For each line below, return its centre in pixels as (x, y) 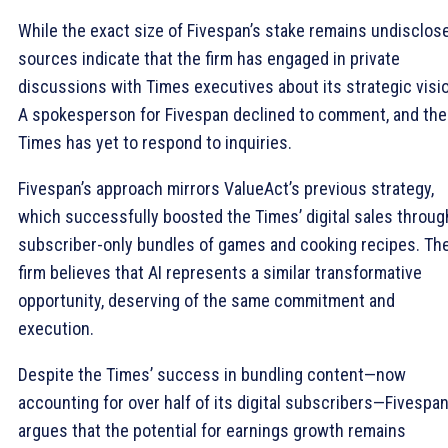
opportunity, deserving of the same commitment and (206, 300)
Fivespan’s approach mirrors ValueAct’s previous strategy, (226, 188)
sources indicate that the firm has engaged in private (209, 58)
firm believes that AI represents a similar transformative (220, 272)
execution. (56, 328)
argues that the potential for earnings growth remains (212, 430)
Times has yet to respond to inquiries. (155, 142)
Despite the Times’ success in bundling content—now (212, 374)
